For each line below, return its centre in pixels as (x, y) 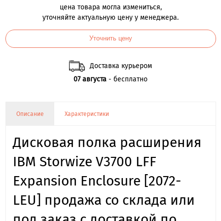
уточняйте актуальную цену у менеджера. (110, 17)
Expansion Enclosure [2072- (97, 181)
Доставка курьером (121, 66)
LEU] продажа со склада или (104, 200)
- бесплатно (127, 79)
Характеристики (87, 114)
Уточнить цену (110, 39)
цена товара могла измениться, (110, 7)
